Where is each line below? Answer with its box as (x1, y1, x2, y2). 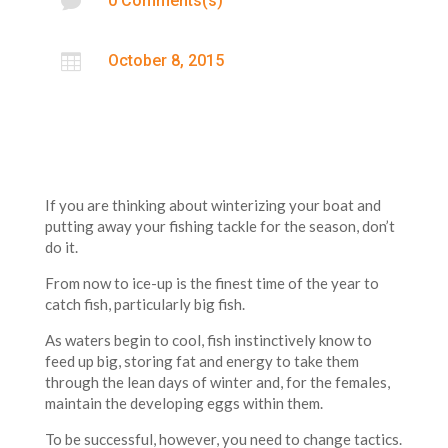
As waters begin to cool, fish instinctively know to (44, 331, 372, 350)
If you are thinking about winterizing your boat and (44, 196, 381, 215)
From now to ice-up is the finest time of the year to (44, 274, 379, 293)
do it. (44, 238, 78, 257)
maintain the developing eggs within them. (44, 394, 323, 413)
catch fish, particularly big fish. (44, 295, 245, 314)
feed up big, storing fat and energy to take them (44, 352, 359, 371)
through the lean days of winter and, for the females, (44, 373, 390, 392)
